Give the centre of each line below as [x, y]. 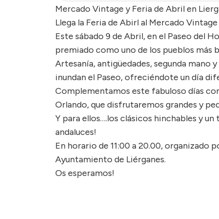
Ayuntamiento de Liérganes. [110, 160]
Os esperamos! [85, 173]
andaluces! [76, 132]
